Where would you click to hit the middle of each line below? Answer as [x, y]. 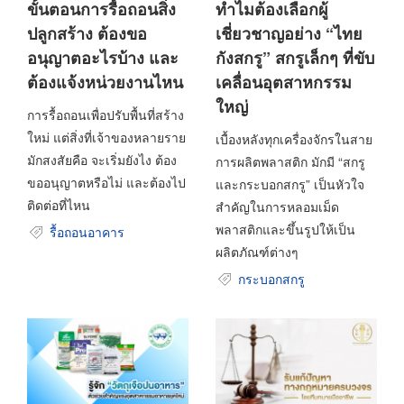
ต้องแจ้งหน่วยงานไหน [105, 82]
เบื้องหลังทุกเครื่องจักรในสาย [294, 139]
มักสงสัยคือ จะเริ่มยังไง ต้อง [102, 160]
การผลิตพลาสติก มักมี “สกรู [290, 161]
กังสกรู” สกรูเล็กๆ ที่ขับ [295, 57]
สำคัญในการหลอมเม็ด [277, 207]
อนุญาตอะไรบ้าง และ [103, 57]
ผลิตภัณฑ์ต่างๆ [257, 252]
